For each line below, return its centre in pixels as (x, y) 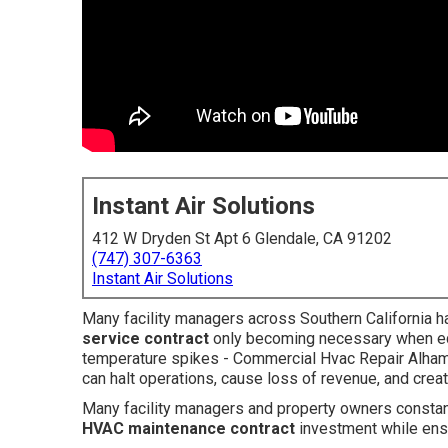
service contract (145, 338)
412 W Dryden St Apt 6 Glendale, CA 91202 (242, 238)
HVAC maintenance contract (188, 428)
